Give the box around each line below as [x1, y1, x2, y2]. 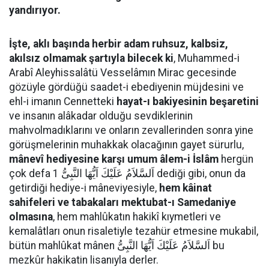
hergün [219, 153, 253, 165]
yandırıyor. [9, 4, 61, 16]
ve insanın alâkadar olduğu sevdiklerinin [9, 110, 193, 122]
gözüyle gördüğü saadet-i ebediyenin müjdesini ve [9, 81, 244, 93]
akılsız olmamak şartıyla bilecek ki [9, 52, 174, 64]
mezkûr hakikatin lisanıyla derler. [9, 254, 159, 266]
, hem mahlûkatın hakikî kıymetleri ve [53, 211, 221, 223]
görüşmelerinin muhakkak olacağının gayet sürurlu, [9, 139, 244, 151]
